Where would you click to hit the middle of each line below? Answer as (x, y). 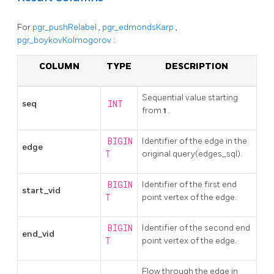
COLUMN (59, 66)
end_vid (38, 234)
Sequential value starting (190, 97)
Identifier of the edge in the (194, 141)
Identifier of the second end (196, 228)
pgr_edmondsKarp (139, 27)
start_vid (41, 190)
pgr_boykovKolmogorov (65, 40)
